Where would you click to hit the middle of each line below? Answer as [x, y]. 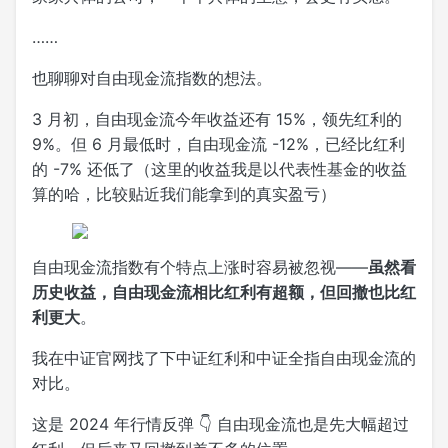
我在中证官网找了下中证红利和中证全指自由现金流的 [224, 357]
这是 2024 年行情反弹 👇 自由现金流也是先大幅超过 [220, 423]
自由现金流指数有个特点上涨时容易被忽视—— [200, 266]
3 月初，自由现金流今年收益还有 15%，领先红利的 [217, 118]
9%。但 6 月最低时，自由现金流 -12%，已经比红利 [218, 143]
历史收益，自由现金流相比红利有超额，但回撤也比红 [224, 291]
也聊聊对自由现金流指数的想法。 [152, 77]
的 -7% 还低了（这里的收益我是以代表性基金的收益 [219, 168]
